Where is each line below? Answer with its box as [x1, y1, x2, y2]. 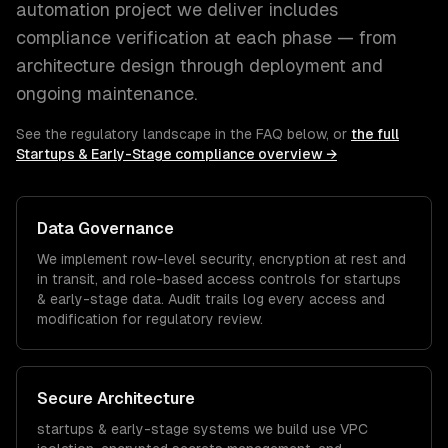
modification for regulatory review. [37, 311, 263, 327]
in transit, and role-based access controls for [37, 271, 344, 287]
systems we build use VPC [189, 421, 368, 437]
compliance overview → [172, 146, 337, 162]
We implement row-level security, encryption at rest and [37, 251, 406, 267]
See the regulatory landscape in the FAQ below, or [16, 126, 347, 142]
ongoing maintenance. [16, 83, 197, 104]
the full [351, 126, 399, 142]
